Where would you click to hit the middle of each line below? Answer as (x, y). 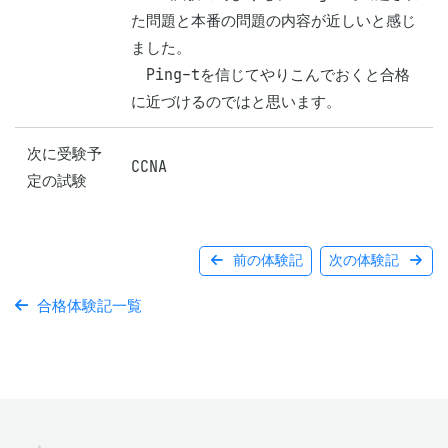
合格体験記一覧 (85, 305)
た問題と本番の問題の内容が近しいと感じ (273, 20)
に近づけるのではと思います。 (236, 101)
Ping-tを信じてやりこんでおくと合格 (270, 74)
